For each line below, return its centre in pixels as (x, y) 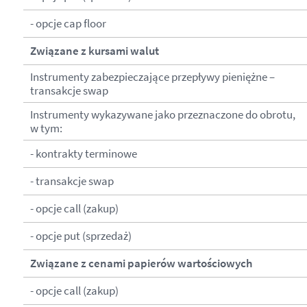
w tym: (46, 128)
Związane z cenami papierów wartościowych (141, 263)
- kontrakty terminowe (83, 154)
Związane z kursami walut (94, 51)
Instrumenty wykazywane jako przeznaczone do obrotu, (162, 115)
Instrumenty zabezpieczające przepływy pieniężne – (152, 77)
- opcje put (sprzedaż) (81, 236)
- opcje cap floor (68, 24)
